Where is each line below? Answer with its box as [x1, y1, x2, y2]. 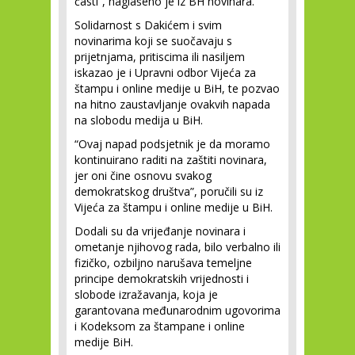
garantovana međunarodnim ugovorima [74, 303, 281, 318]
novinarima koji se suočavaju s [74, 33, 232, 48]
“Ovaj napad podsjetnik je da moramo [74, 136, 270, 151]
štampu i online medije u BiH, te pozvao [74, 81, 280, 96]
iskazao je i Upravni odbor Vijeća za [74, 65, 256, 80]
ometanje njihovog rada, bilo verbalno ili [74, 239, 281, 254]
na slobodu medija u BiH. [74, 113, 203, 128]
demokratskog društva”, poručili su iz [74, 184, 263, 199]
